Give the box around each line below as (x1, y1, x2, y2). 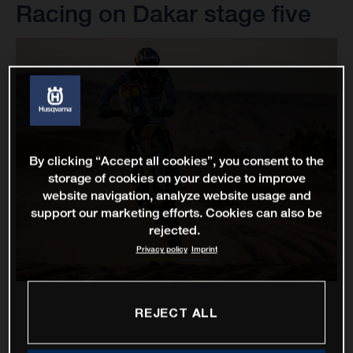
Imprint (191, 243, 217, 255)
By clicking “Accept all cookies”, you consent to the (29, 153, 324, 169)
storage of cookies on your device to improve (47, 170, 306, 186)
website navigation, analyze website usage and (42, 188, 311, 203)
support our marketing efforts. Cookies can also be (31, 205, 322, 221)
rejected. (149, 222, 200, 238)
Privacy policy (136, 243, 188, 255)
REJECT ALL (135, 305, 218, 320)
